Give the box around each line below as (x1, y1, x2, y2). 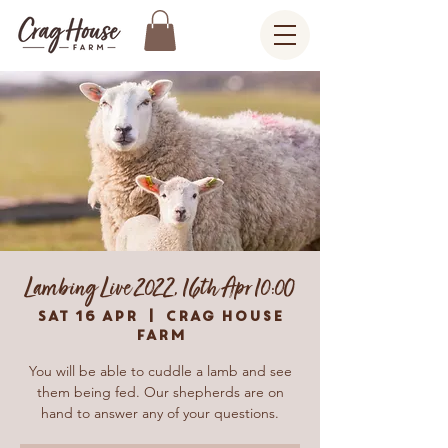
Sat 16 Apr (37, 305, 137, 326)
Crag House (165, 305, 283, 326)
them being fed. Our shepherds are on (36, 382, 284, 401)
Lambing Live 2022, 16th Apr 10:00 (25, 271, 295, 306)
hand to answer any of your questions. (41, 403, 279, 422)
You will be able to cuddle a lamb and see (28, 361, 292, 380)
